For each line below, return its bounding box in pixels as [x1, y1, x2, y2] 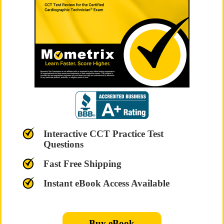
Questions [43, 139, 83, 149]
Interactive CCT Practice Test [43, 128, 163, 139]
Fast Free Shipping [43, 158, 121, 169]
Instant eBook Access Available [43, 178, 169, 188]
